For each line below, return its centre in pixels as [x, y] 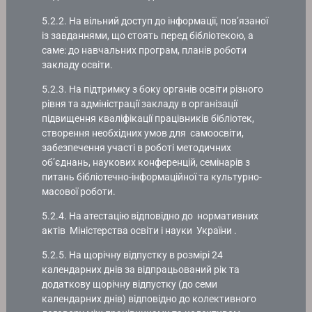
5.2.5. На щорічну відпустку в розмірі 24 [133, 255]
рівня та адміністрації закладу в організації [140, 103]
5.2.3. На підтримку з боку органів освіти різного [153, 89]
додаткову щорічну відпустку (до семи [130, 284]
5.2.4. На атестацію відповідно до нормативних [150, 216]
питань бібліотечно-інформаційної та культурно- [152, 177]
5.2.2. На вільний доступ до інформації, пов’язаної [155, 21]
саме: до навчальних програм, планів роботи [145, 50]
